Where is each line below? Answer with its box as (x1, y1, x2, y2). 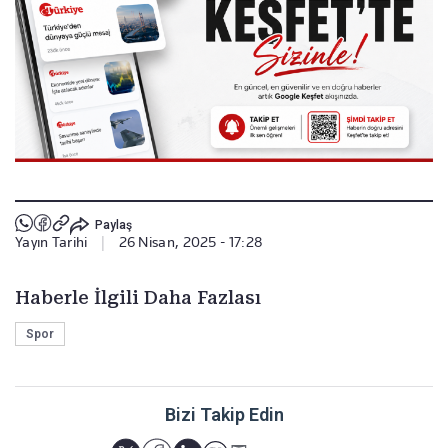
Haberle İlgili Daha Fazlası (15, 287, 261, 309)
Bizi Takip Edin (164, 404, 284, 426)
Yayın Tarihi (15, 234, 88, 251)
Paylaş (94, 217, 132, 232)
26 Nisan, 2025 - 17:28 (118, 234, 264, 251)
